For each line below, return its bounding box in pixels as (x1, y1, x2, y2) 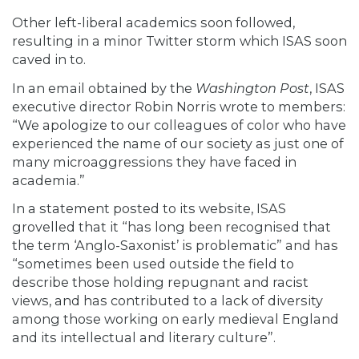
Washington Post (196, 79, 309, 96)
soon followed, (200, 14, 295, 31)
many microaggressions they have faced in (12, 153, 296, 170)
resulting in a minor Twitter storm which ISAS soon (12, 33, 347, 50)
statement (39, 200, 110, 217)
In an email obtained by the (12, 79, 192, 96)
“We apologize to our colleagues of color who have (12, 116, 346, 133)
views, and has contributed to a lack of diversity (12, 292, 323, 309)
